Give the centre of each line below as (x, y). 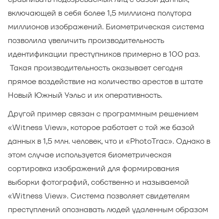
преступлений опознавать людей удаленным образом (108, 209)
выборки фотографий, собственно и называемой (99, 182)
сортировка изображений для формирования (94, 168)
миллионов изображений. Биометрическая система (106, 27)
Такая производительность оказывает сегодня (95, 68)
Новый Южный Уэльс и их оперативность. (85, 95)
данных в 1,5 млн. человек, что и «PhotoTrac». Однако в (109, 141)
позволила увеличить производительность (86, 40)
